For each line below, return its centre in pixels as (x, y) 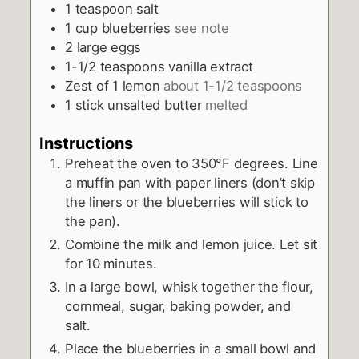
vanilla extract (211, 67)
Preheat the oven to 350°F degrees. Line (192, 164)
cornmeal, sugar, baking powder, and (178, 307)
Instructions (86, 144)
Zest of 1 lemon (113, 86)
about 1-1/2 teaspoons (233, 86)
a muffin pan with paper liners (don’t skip (190, 183)
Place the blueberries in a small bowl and (191, 349)
